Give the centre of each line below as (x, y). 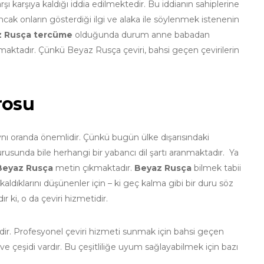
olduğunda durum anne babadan (141, 35)
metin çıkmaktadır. (93, 168)
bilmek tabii (216, 168)
